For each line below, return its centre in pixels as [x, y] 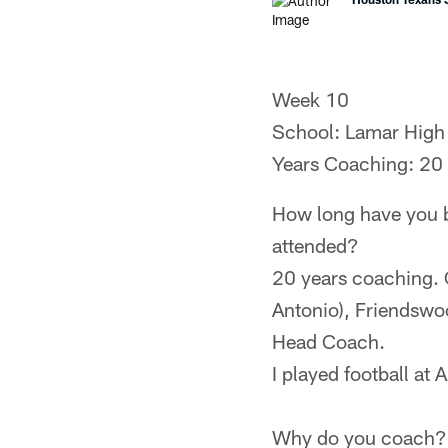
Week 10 [310, 99]
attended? [315, 245]
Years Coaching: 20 [357, 163]
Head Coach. [328, 341]
